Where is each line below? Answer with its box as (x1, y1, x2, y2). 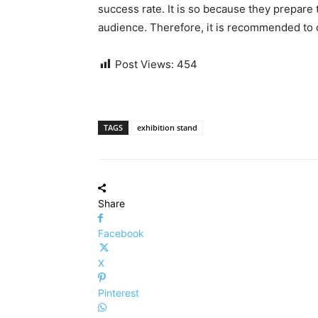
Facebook (98, 226, 144, 239)
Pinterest (98, 286, 139, 299)
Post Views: (115, 57, 174, 71)
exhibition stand (137, 121, 197, 133)
